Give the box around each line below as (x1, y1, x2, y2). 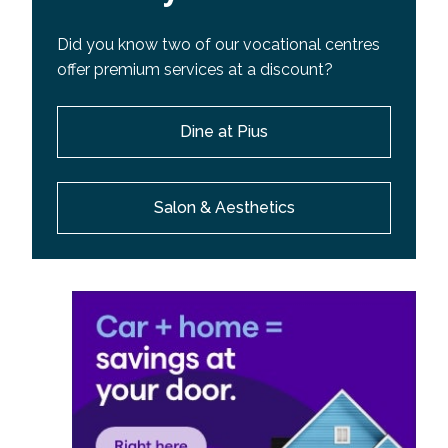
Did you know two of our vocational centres (57, 34, 380, 54)
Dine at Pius (180, 121, 268, 141)
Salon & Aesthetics (153, 197, 295, 217)
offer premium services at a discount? (57, 59, 333, 79)
